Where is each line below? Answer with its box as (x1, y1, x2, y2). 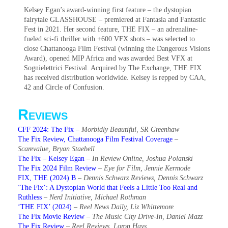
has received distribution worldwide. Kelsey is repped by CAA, (24, 74, 206, 81)
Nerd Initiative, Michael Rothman (49, 193, 146, 201)
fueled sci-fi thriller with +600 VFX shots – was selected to (24, 35, 195, 43)
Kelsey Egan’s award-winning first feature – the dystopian (24, 6, 191, 14)
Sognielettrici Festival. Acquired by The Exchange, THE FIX (24, 64, 202, 72)
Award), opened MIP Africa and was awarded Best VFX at (24, 54, 192, 62)
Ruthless (18, 193, 42, 201)
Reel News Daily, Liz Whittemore (79, 203, 174, 211)
